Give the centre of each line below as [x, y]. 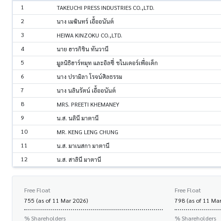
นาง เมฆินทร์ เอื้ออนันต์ [85, 21]
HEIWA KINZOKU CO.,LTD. [90, 35]
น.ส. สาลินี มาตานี [79, 160]
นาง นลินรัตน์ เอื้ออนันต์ [86, 91]
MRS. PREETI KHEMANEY [88, 104]
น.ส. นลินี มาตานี [78, 118]
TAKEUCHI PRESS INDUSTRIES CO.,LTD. [106, 8]
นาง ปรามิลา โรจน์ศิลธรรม [90, 77]
